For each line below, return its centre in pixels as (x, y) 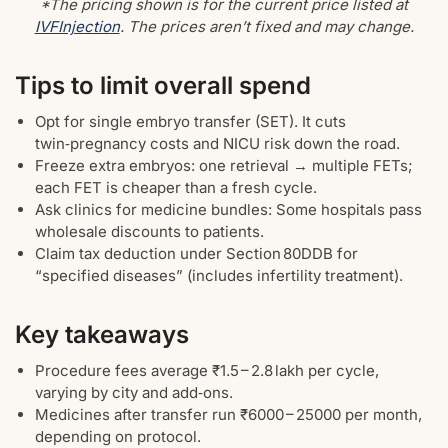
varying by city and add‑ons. (134, 392)
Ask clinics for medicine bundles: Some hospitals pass (228, 209)
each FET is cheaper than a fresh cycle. (176, 187)
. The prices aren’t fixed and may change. (266, 26)
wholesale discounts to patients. (149, 231)
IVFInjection (77, 26)
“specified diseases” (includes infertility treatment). (219, 275)
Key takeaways (102, 334)
